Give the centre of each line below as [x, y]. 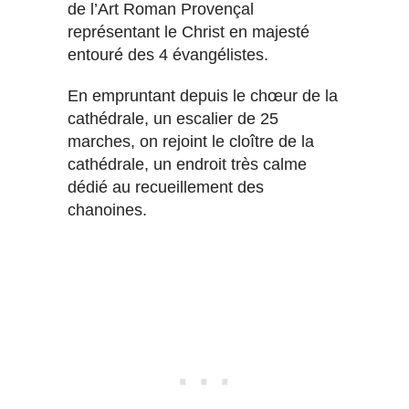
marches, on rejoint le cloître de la [191, 141]
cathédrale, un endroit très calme [187, 164]
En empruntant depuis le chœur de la [203, 95]
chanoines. [107, 210]
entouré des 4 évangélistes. [168, 54]
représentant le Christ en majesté [189, 31]
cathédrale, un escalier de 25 [173, 118]
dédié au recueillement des [166, 187]
